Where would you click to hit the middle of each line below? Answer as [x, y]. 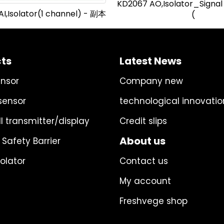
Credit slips [143, 121]
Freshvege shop [153, 201]
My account [145, 181]
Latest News [150, 61]
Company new [151, 81]
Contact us [144, 161]
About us [142, 141]
